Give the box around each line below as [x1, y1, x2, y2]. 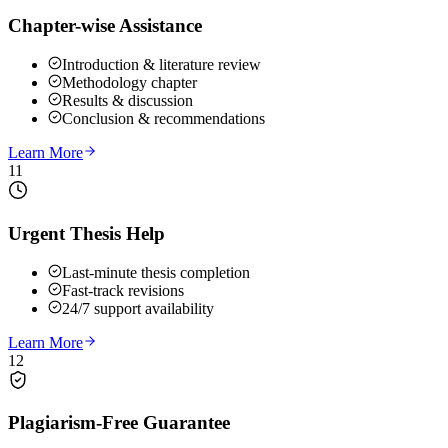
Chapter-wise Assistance [8, 15, 202, 37]
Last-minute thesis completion [62, 263, 250, 281]
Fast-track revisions [62, 281, 184, 299]
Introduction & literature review [62, 56, 261, 74]
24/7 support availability [62, 299, 214, 317]
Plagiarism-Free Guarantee [8, 412, 230, 434]
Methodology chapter [62, 74, 197, 92]
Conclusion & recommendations [62, 110, 265, 128]
